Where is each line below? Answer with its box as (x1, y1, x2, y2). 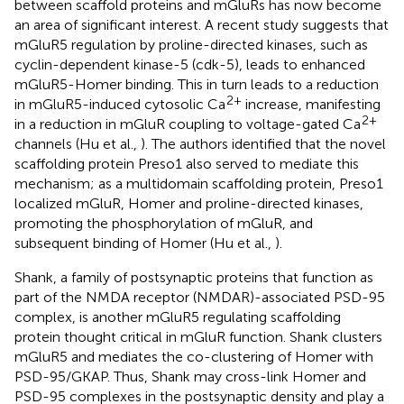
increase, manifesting (242, 96, 381, 114)
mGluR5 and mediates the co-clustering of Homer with (14, 348, 373, 366)
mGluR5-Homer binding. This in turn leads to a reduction (14, 76, 379, 94)
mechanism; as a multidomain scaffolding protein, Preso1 (14, 175, 383, 193)
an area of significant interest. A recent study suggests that (14, 16, 389, 34)
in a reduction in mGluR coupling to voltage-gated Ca (14, 115, 361, 133)
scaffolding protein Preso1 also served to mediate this (14, 155, 359, 173)
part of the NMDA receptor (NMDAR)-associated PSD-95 (14, 289, 385, 307)
